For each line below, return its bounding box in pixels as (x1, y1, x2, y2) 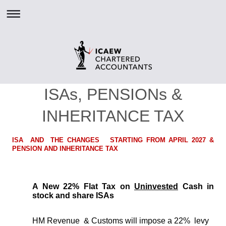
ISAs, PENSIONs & (44, 85, 182, 103)
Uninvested (134, 182, 178, 191)
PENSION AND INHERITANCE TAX (12, 145, 118, 152)
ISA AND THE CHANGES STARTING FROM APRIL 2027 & (12, 136, 214, 144)
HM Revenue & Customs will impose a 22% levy (32, 216, 211, 225)
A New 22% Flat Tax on (32, 182, 134, 191)
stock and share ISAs (32, 191, 114, 200)
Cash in (178, 182, 214, 191)
